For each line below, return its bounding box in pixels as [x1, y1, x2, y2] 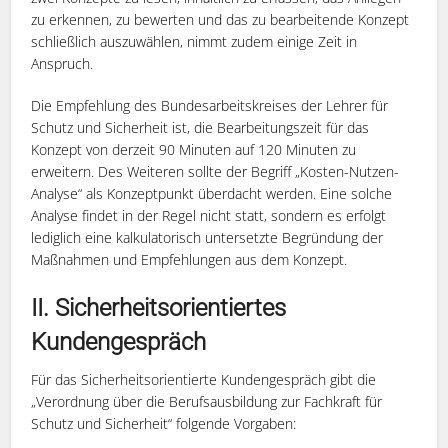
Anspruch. [31, 53, 94, 73]
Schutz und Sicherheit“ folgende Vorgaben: [31, 413, 297, 433]
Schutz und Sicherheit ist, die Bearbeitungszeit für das [31, 117, 370, 137]
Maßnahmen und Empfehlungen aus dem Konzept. [31, 249, 348, 269]
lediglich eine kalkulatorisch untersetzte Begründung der [31, 227, 384, 247]
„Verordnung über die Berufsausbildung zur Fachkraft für [31, 391, 383, 411]
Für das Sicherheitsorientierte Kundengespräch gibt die [31, 369, 377, 389]
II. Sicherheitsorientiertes [31, 293, 287, 322]
